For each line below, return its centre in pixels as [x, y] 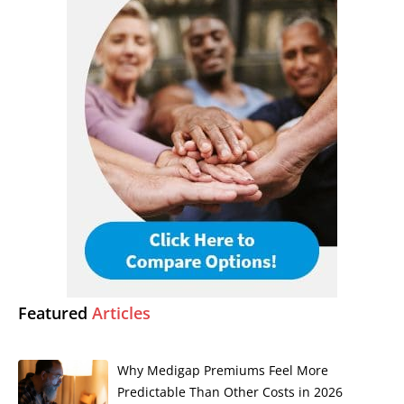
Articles [119, 312]
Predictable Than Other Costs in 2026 [230, 391]
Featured [53, 312]
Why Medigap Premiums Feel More [223, 370]
